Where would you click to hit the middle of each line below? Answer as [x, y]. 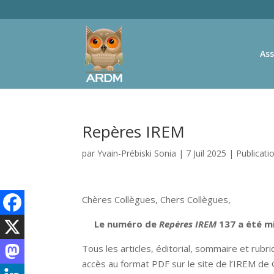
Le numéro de [127, 224]
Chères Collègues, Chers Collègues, [157, 199]
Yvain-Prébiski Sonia [137, 153]
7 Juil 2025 [206, 153]
